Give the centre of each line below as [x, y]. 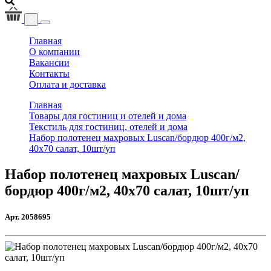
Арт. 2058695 [28, 217]
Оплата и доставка [67, 84]
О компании [54, 52]
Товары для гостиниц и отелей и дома [108, 116]
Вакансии [49, 63]
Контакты [49, 73]
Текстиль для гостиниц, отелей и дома [108, 127]
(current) [77, 40]
